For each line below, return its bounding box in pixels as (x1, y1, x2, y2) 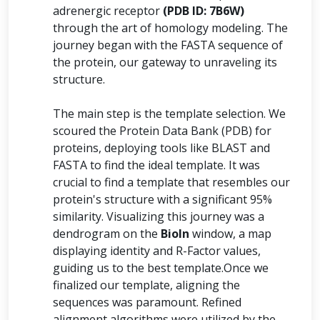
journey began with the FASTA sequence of (53, 37, 283, 53)
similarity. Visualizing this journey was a (53, 209, 264, 224)
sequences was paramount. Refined (53, 294, 241, 310)
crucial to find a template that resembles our (53, 174, 290, 190)
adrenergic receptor (53, 3, 163, 19)
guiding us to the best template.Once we (53, 260, 269, 276)
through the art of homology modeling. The (53, 20, 288, 36)
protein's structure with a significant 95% (53, 191, 272, 207)
